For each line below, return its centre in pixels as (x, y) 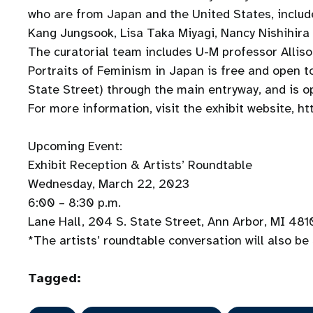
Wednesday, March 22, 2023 (109, 184)
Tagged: (55, 278)
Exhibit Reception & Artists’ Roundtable (140, 165)
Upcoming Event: (75, 146)
